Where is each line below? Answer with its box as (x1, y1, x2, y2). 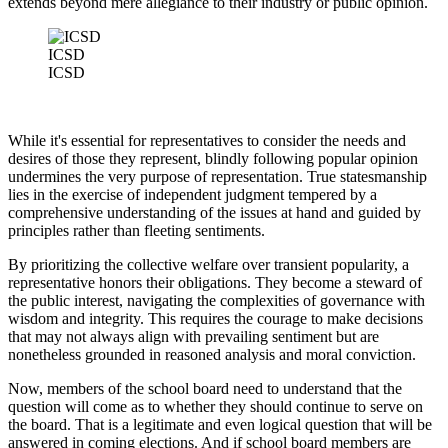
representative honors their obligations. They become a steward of (8, 274, 422, 292)
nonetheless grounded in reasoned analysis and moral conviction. (8, 346, 416, 364)
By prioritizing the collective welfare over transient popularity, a (8, 256, 409, 274)
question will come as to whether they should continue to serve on (8, 398, 423, 416)
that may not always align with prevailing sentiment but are (8, 328, 379, 346)
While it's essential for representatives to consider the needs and (8, 132, 406, 150)
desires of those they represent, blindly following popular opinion (8, 150, 418, 168)
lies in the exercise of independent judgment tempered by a (8, 186, 377, 204)
